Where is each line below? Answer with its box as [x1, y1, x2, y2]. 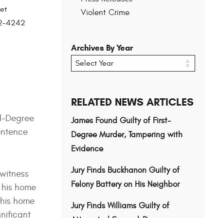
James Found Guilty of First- [71, 116, 171, 126]
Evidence [71, 144, 103, 154]
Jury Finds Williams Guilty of [71, 201, 169, 211]
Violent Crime [80, 7, 129, 18]
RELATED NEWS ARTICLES [71, 95, 194, 109]
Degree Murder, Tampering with [71, 130, 182, 140]
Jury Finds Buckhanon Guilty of [71, 165, 180, 176]
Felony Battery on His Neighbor [71, 180, 180, 190]
